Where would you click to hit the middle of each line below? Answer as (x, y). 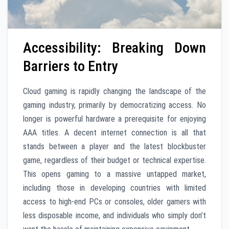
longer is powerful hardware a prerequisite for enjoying (114, 119)
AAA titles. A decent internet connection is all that (114, 133)
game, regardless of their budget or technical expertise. (114, 161)
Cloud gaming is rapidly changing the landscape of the (114, 91)
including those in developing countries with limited (114, 188)
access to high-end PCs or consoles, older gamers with (114, 202)
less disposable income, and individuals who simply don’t (114, 216)
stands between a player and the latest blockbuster (114, 147)
